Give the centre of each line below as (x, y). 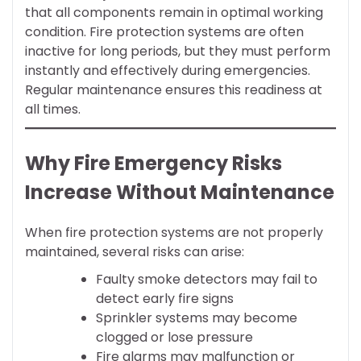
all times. (53, 110)
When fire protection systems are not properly (174, 233)
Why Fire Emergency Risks (154, 164)
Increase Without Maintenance (180, 193)
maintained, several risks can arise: (135, 252)
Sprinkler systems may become (197, 318)
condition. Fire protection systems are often (164, 32)
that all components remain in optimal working (174, 13)
